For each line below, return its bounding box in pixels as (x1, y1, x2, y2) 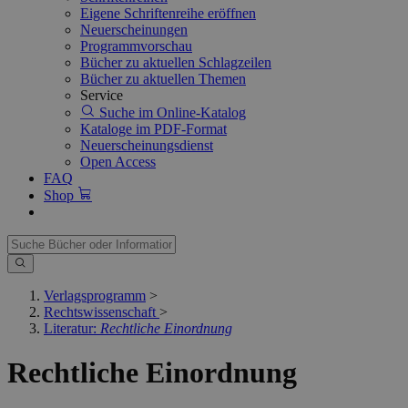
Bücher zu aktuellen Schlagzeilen (80, 55, 271, 70)
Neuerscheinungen (80, 22, 188, 37)
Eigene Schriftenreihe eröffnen (80, 5, 256, 21)
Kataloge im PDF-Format (80, 121, 227, 137)
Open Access (80, 154, 156, 169)
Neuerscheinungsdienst (80, 138, 213, 153)
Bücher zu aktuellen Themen (80, 71, 246, 87)
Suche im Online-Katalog (96, 105, 246, 120)
